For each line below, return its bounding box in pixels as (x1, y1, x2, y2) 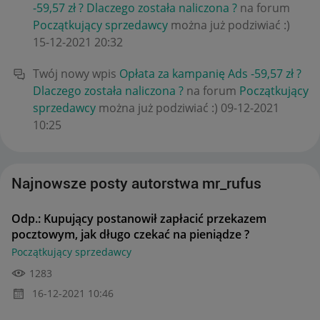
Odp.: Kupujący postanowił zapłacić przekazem (11, 210, 266, 226)
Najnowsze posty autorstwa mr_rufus (11, 174, 261, 192)
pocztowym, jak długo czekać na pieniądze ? (11, 226, 249, 242)
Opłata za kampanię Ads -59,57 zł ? (119, 65, 301, 81)
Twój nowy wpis (33, 65, 119, 81)
